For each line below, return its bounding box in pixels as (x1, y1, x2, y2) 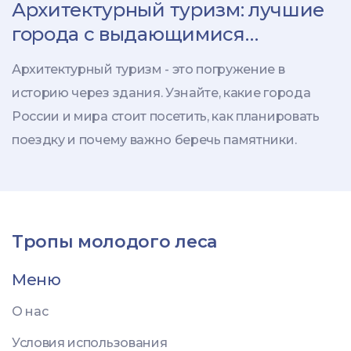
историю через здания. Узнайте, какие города (12, 85, 311, 101)
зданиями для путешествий (12, 47, 286, 71)
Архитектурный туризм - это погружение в (12, 62, 285, 78)
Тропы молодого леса (12, 231, 217, 253)
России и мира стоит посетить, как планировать (12, 109, 320, 125)
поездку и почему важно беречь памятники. (12, 132, 297, 148)
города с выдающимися (12, 23, 245, 46)
